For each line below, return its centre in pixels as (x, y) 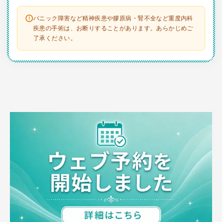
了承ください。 (55, 38)
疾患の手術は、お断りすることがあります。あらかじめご (113, 28)
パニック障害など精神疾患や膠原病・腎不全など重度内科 (113, 18)
